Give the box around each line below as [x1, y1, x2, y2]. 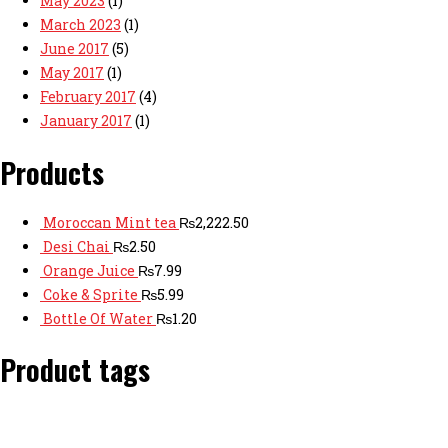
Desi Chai [43, 236, 110, 256]
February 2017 [40, 87, 136, 107]
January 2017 [40, 111, 132, 131]
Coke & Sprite [43, 284, 138, 304]
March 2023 [40, 15, 121, 35]
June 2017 [40, 39, 109, 59]
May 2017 [40, 63, 104, 83]
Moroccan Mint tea [43, 212, 176, 232]
